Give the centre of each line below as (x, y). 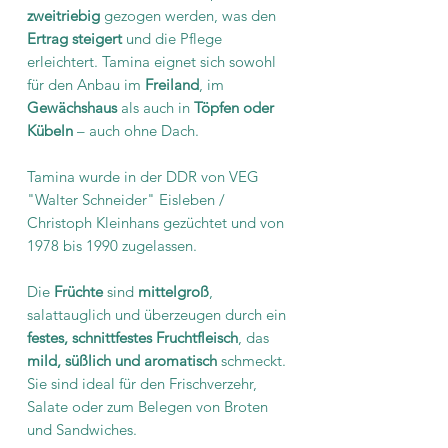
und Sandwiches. (82, 429)
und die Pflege (174, 38)
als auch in (155, 107)
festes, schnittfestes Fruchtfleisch (132, 337)
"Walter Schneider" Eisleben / (126, 199)
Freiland (172, 84)
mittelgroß (173, 291)
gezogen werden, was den (188, 15)
